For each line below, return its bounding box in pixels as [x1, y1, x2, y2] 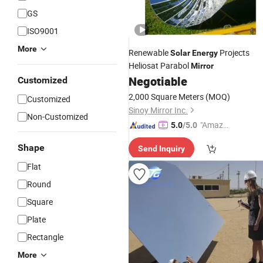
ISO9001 [27, 25, 59, 36]
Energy [192, 48, 218, 58]
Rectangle [27, 231, 63, 242]
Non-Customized [27, 111, 88, 122]
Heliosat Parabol [129, 60, 191, 71]
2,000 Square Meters [129, 91, 204, 102]
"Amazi [200, 119, 225, 130]
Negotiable [129, 73, 187, 89]
